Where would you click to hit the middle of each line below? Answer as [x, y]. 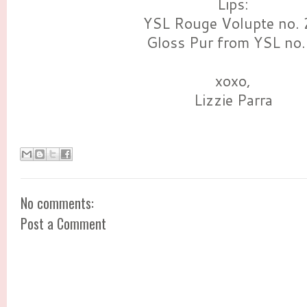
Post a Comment [63, 223]
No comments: [57, 202]
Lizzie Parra [233, 100]
